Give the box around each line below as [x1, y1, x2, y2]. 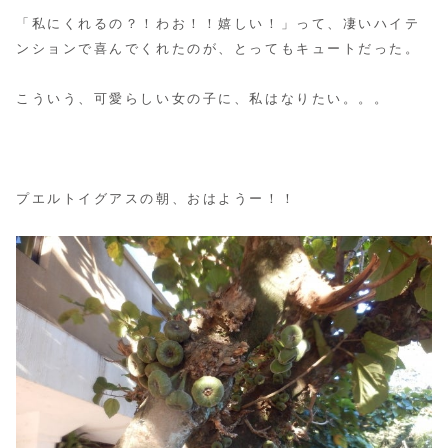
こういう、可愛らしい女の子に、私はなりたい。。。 [16, 91, 390, 106]
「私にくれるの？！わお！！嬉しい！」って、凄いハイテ [16, 16, 421, 31]
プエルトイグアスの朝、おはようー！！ [16, 192, 297, 207]
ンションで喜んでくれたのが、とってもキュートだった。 [16, 41, 421, 56]
